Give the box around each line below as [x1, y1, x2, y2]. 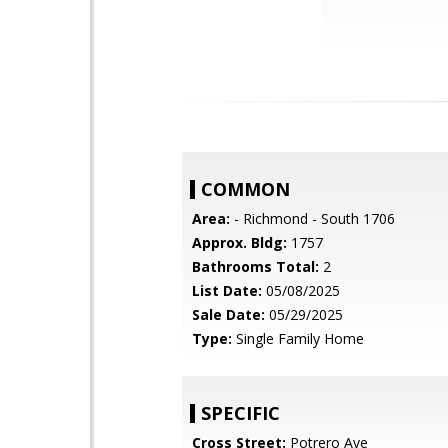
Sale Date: [192, 305, 265, 324]
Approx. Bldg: [192, 233, 287, 252]
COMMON [201, 177, 290, 201]
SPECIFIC [201, 401, 280, 425]
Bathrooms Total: [192, 257, 319, 276]
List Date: [192, 281, 262, 300]
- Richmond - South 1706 [230, 209, 395, 228]
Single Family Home [232, 329, 364, 348]
